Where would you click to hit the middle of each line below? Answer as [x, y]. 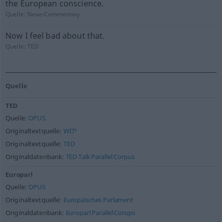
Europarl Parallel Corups [100, 213]
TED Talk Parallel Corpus [100, 157]
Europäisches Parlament [98, 200]
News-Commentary [54, 14]
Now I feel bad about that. [55, 36]
